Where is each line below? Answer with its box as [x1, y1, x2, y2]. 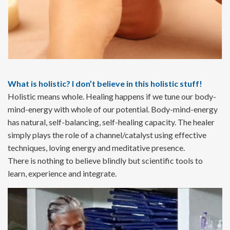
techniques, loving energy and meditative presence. [8, 142, 185, 152]
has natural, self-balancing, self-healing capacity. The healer [8, 117, 215, 127]
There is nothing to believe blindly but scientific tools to [8, 155, 203, 165]
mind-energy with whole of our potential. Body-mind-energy [8, 104, 218, 114]
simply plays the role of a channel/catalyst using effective [8, 129, 206, 140]
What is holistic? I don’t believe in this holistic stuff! [8, 78, 202, 88]
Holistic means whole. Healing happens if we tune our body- [8, 91, 216, 101]
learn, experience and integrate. [8, 168, 117, 178]
